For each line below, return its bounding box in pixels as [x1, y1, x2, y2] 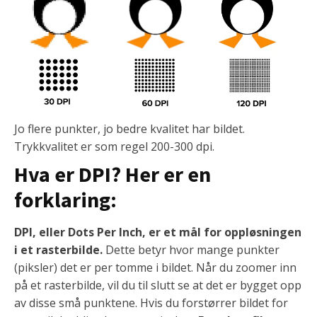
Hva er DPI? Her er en [14, 161, 211, 188]
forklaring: [14, 186, 117, 214]
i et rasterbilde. [14, 242, 103, 258]
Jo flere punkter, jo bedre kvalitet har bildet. [14, 121, 245, 137]
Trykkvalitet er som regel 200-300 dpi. [14, 139, 214, 155]
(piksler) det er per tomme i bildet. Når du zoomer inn [14, 260, 296, 276]
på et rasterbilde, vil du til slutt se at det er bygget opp [14, 277, 301, 294]
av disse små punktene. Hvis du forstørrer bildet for [14, 295, 288, 311]
